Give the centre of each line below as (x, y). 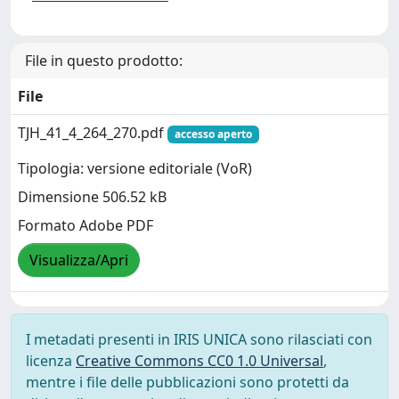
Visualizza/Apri (79, 261)
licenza (51, 361)
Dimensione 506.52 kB (92, 197)
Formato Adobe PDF (85, 226)
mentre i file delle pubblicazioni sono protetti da (187, 382)
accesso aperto (213, 134)
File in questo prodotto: (104, 61)
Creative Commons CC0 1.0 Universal (199, 361)
